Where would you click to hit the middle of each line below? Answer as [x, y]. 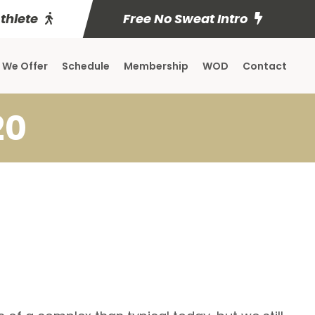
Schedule [86, 66]
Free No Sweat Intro [185, 19]
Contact [265, 66]
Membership [156, 66]
